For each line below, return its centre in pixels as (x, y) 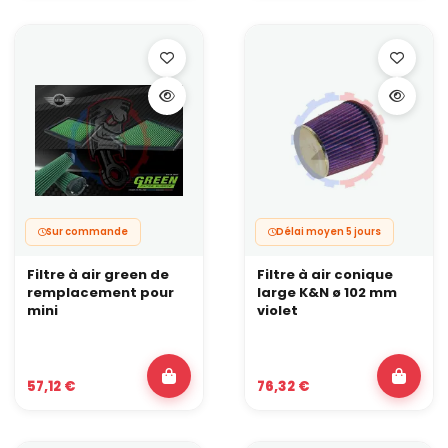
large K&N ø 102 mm (327, 293)
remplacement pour (100, 293)
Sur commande (87, 232)
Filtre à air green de (98, 275)
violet (277, 311)
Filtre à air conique (325, 275)
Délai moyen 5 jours (328, 232)
